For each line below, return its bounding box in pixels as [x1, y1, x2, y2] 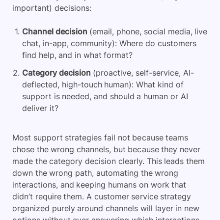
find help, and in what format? [22, 50, 133, 60]
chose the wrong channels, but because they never [12, 144, 200, 155]
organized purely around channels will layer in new [12, 203, 199, 214]
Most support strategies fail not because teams [12, 133, 189, 143]
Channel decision [22, 27, 87, 37]
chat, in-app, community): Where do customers [22, 38, 196, 49]
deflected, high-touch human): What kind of [22, 80, 184, 90]
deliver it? [22, 103, 58, 113]
